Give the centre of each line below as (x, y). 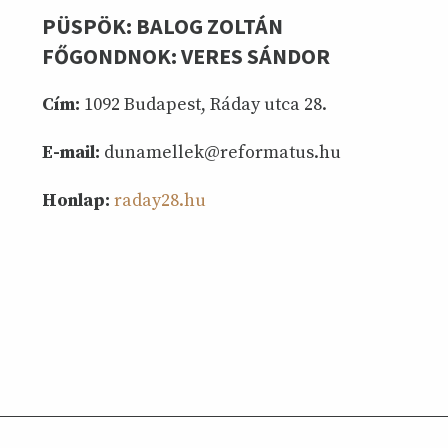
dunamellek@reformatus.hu (220, 152)
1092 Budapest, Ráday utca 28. (203, 104)
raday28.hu (160, 200)
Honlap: (76, 200)
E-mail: (71, 152)
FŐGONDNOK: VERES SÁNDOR (186, 56)
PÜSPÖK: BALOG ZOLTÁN (162, 26)
